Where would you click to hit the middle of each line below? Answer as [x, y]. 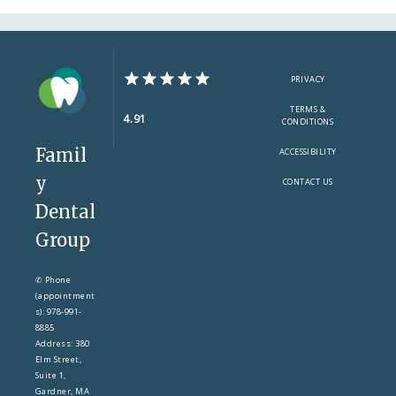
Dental [65, 212]
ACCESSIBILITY [308, 152]
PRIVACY [308, 80]
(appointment [65, 296]
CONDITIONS [308, 122]
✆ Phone [53, 280]
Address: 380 [63, 344]
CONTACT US [308, 182]
